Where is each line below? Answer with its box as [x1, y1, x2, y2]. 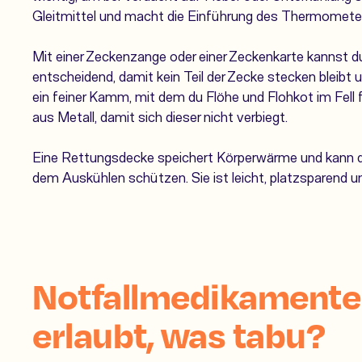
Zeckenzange [86, 48, 166, 65]
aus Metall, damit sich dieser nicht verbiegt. [32, 108, 288, 125]
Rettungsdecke [61, 149, 154, 166]
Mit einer [32, 48, 86, 65]
